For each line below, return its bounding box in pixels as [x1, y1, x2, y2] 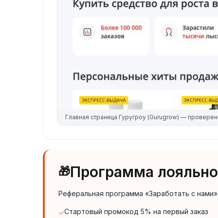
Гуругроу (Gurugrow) [119, 113, 179, 121]
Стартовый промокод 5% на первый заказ [64, 207, 208, 216]
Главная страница [65, 113, 119, 121]
